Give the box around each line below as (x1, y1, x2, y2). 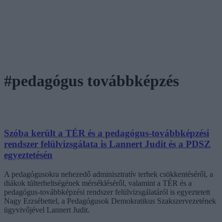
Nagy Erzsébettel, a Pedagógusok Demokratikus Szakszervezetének (4, 196, 216, 205)
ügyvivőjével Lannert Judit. (4, 205, 90, 214)
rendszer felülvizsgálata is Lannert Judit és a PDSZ (4, 138, 211, 149)
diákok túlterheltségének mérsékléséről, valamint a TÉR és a (4, 178, 192, 187)
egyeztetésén (4, 149, 53, 160)
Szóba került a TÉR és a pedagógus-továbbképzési (4, 127, 209, 138)
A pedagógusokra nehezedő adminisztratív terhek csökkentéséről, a (4, 169, 213, 178)
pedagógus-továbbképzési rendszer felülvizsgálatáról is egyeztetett (4, 187, 210, 196)
